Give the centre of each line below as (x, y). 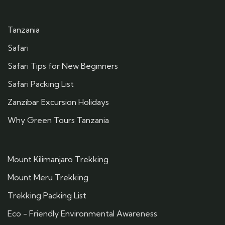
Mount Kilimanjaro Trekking (58, 159)
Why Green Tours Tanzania (58, 120)
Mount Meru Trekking (48, 177)
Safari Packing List (41, 84)
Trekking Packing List (47, 195)
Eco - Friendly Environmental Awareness (82, 213)
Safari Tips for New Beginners (63, 66)
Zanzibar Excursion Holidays (58, 102)
